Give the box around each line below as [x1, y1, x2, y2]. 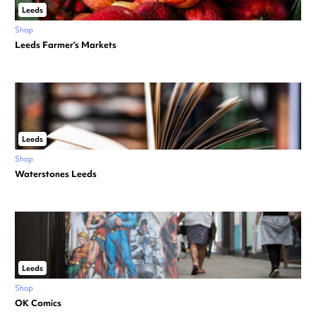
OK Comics [15, 297, 61, 310]
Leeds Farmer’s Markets [15, 39, 116, 51]
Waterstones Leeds [15, 168, 97, 181]
